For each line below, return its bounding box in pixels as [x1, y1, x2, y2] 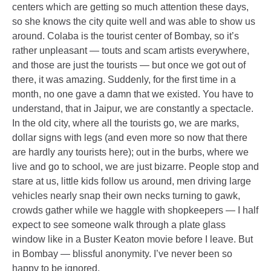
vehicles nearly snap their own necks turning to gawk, [12, 191, 240, 201]
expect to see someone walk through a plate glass [12, 220, 226, 230]
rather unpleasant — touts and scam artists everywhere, [12, 45, 249, 56]
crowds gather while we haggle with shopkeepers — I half [12, 205, 258, 215]
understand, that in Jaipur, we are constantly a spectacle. [12, 103, 253, 114]
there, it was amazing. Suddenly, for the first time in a [12, 74, 236, 85]
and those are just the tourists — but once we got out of [12, 60, 246, 70]
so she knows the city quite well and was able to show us [12, 16, 255, 27]
